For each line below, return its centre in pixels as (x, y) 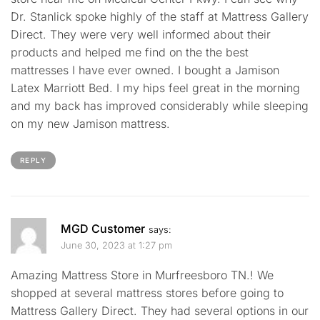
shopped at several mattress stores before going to (147, 292)
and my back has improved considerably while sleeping (160, 105)
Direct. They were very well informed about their (141, 34)
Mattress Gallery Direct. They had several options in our (160, 310)
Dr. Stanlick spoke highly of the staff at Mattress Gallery (160, 16)
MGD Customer (103, 228)
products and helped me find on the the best (130, 52)
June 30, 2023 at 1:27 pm (116, 246)
